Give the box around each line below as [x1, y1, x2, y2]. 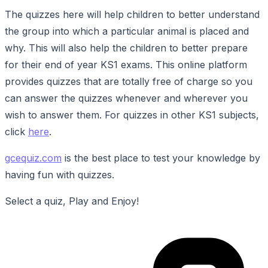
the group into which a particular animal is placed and [5, 25, 249, 37]
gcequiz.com [5, 151, 62, 164]
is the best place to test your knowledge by [62, 151, 260, 164]
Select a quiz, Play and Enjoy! [5, 194, 139, 207]
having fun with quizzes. [5, 168, 114, 181]
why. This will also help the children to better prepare [5, 41, 248, 54]
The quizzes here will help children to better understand [5, 8, 260, 20]
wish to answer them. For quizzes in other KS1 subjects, [5, 108, 259, 121]
